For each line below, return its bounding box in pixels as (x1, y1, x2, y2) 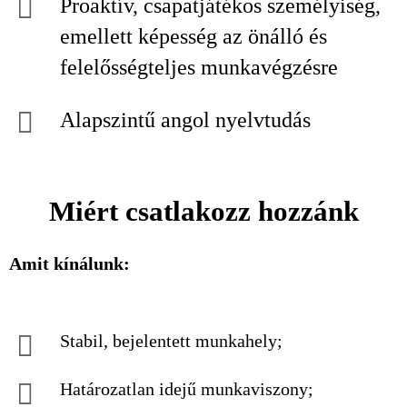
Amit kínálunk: (9, 253, 130, 273)
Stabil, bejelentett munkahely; (60, 331, 283, 351)
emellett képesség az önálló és (60, 25, 327, 48)
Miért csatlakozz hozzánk (48, 195, 359, 227)
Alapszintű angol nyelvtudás (60, 108, 311, 132)
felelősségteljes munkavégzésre (60, 55, 338, 79)
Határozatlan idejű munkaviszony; (60, 379, 313, 399)
